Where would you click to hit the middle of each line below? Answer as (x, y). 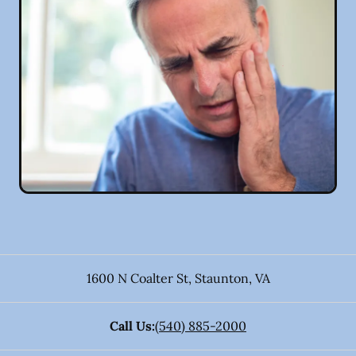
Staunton (220, 278)
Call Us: (132, 325)
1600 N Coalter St (137, 278)
